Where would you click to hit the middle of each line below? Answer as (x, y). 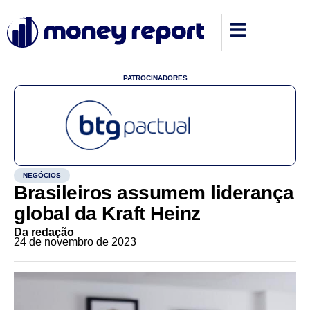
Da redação (44, 232)
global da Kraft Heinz (107, 213)
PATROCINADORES (155, 78)
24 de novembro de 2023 (75, 242)
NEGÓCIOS (42, 175)
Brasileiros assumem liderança (154, 193)
